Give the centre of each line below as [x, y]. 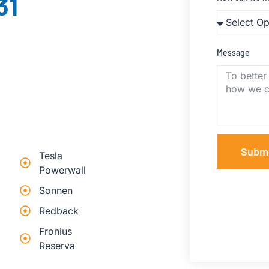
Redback [59, 211]
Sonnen [56, 191]
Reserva [57, 246]
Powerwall [63, 170]
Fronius [56, 231]
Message [233, 53]
